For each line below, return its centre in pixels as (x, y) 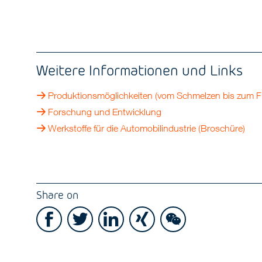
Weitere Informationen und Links (140, 70)
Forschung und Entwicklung (105, 112)
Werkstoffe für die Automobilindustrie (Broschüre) (147, 128)
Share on (58, 195)
